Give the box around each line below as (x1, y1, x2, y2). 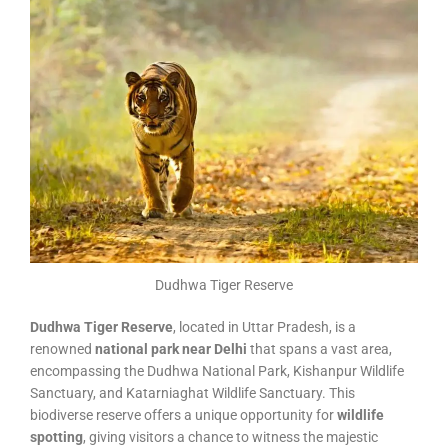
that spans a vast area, (247, 341, 392, 358)
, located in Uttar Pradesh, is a (173, 319, 356, 336)
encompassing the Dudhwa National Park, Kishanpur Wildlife (30, 363, 404, 380)
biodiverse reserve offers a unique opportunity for (30, 407, 337, 424)
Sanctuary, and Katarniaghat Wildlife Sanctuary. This (30, 385, 355, 402)
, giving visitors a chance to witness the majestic (83, 429, 378, 446)
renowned (30, 341, 95, 358)
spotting (30, 429, 83, 446)
